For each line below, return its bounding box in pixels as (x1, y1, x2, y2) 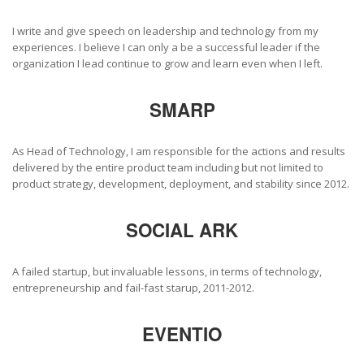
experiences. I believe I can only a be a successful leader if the (12, 39, 320, 54)
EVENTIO (142, 320, 222, 347)
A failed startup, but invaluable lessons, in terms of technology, (12, 263, 322, 279)
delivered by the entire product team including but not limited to (12, 159, 323, 175)
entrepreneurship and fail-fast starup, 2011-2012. (12, 279, 254, 295)
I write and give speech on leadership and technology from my (12, 23, 318, 38)
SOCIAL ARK (126, 216, 238, 243)
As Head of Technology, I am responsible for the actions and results (12, 143, 345, 158)
